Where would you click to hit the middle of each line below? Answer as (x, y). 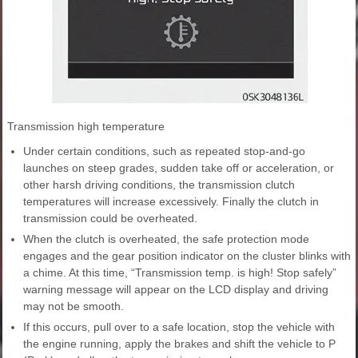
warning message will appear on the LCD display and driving (176, 290)
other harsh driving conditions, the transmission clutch (159, 185)
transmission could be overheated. (110, 219)
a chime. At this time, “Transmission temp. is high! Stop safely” (180, 273)
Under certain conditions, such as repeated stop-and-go (164, 151)
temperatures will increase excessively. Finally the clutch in (171, 202)
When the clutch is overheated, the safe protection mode (166, 239)
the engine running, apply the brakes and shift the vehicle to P (179, 344)
